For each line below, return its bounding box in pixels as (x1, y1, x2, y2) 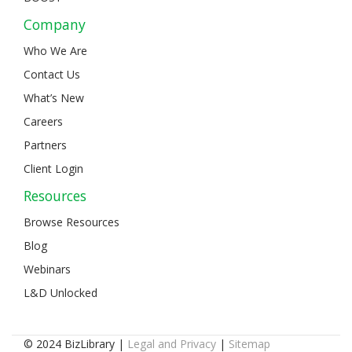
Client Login (24, 160, 83, 176)
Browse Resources (24, 214, 119, 229)
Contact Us (24, 66, 80, 82)
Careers (24, 113, 63, 129)
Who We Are (24, 42, 87, 58)
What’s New (24, 90, 84, 105)
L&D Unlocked (24, 284, 97, 300)
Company (24, 14, 86, 34)
